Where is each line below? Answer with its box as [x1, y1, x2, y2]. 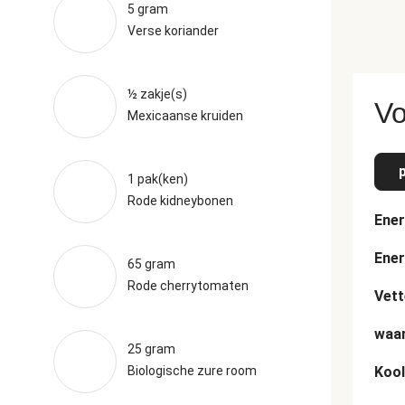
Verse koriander [127, 24, 219, 38]
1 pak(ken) [127, 172, 188, 186]
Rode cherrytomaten [127, 278, 249, 293]
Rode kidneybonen [127, 193, 233, 208]
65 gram [127, 257, 175, 271]
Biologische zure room [127, 363, 257, 378]
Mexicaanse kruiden [127, 108, 243, 123]
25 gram [127, 342, 175, 356]
